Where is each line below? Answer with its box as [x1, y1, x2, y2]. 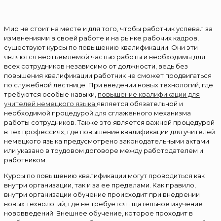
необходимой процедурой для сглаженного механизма [4, 109, 191, 117]
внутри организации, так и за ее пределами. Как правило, [4, 181, 196, 189]
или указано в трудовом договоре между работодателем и [4, 146, 203, 154]
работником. [4, 155, 47, 164]
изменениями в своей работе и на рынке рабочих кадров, [4, 34, 199, 42]
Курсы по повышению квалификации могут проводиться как [4, 171, 205, 180]
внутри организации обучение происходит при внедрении [4, 190, 200, 198]
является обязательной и [97, 99, 183, 108]
